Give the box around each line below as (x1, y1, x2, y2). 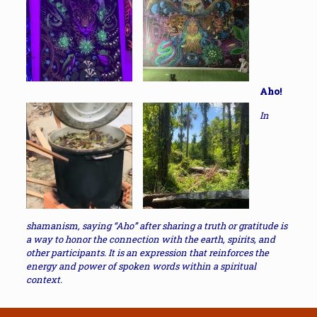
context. (25, 273, 62, 286)
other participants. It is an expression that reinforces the (25, 246, 269, 259)
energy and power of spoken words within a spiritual (25, 260, 256, 272)
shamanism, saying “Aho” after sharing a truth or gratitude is (25, 219, 287, 232)
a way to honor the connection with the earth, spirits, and (25, 233, 275, 246)
